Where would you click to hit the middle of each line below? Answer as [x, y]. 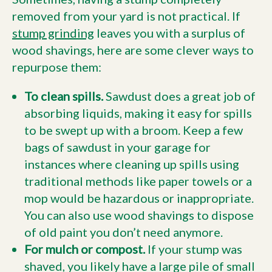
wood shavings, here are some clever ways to [133, 50]
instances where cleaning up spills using [132, 164]
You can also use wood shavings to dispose [139, 215]
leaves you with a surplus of [170, 33]
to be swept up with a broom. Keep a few [134, 130]
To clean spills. [64, 96]
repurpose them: [57, 67]
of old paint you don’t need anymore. [124, 232]
